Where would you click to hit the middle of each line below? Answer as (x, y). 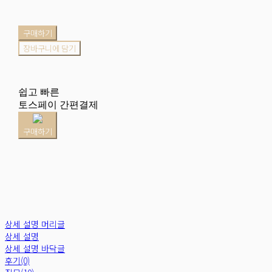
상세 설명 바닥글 (35, 248)
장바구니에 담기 (49, 48)
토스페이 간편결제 (58, 104)
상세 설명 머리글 (35, 224)
